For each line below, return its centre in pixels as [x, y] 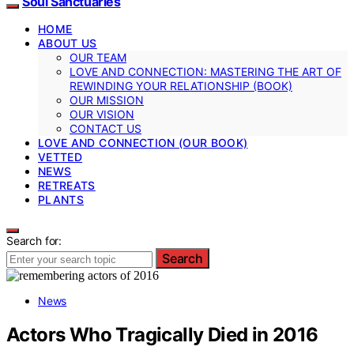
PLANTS [61, 199]
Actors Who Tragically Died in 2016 [162, 334]
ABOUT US [68, 43]
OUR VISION [102, 114]
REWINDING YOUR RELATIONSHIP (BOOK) [181, 85]
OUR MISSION [107, 100]
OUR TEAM [98, 57]
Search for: [34, 240]
